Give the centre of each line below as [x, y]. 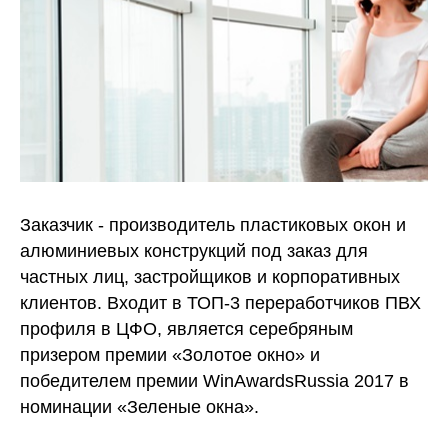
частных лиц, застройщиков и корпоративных [210, 277]
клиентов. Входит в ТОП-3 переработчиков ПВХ [220, 303]
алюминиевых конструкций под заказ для [194, 251]
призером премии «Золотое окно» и [170, 355]
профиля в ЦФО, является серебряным [186, 329]
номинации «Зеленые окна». [139, 407]
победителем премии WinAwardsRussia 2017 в [214, 381]
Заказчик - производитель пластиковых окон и [213, 225]
